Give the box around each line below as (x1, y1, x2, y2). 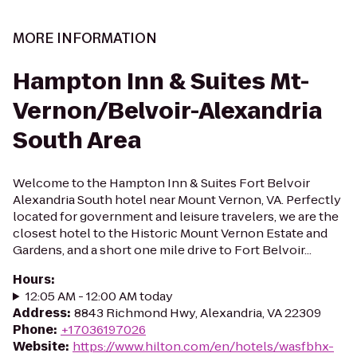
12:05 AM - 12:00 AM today (25, 288, 173, 304)
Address (13, 304, 67, 321)
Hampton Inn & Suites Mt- (13, 66, 309, 97)
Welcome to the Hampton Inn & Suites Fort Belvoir (13, 175, 310, 191)
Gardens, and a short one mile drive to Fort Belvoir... (13, 241, 312, 258)
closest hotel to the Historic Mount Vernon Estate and (13, 225, 328, 241)
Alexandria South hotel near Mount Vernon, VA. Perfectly (13, 191, 341, 208)
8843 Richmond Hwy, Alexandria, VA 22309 (74, 304, 321, 321)
